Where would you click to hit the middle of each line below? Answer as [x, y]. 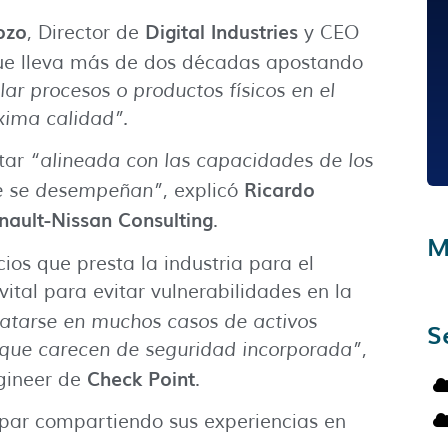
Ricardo [279, 189]
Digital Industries [221, 31]
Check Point [141, 377]
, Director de [86, 33]
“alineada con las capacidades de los [201, 161]
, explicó [203, 191]
